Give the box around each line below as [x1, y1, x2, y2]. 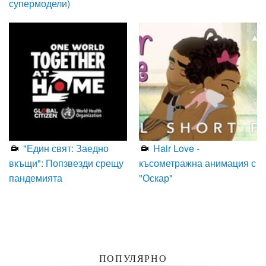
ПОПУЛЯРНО [99, 253, 167, 264]
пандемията [9, 170, 62, 185]
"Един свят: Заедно [21, 141, 109, 155]
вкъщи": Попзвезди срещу [9, 156, 123, 170]
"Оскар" [139, 170, 173, 185]
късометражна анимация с [139, 156, 256, 170]
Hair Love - [151, 141, 199, 155]
